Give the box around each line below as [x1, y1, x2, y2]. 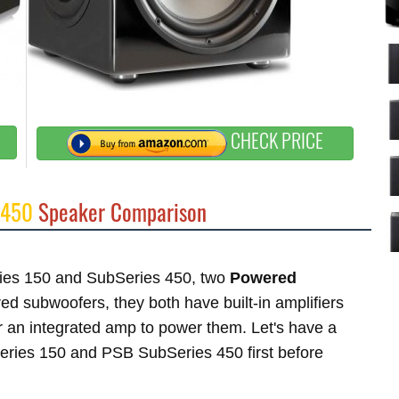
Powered [230, 269, 297, 287]
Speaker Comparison [33, 195, 207, 228]
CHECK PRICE [227, 126, 323, 155]
